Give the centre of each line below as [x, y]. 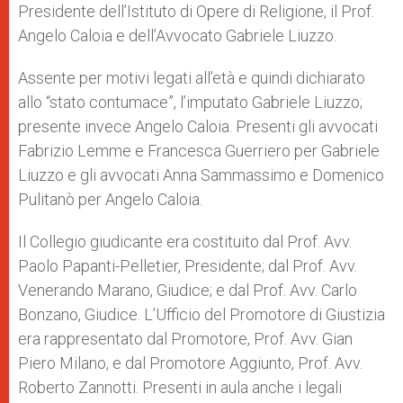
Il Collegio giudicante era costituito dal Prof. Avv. [185, 241]
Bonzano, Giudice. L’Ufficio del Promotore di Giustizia [201, 314]
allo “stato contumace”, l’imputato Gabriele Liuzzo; [190, 102]
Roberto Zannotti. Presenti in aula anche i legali [180, 387]
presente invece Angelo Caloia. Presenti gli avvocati [198, 126]
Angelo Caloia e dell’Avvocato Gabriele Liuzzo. [177, 35]
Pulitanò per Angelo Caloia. [110, 199]
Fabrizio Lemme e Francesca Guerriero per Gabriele [199, 150]
